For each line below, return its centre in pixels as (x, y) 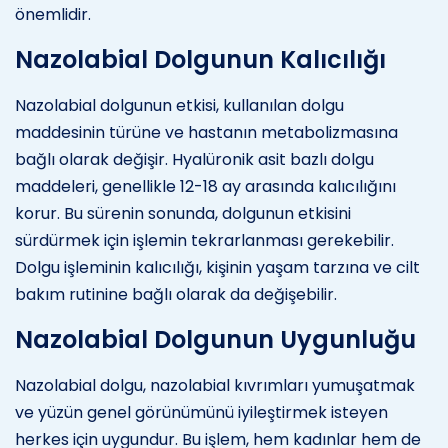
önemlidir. (53, 14)
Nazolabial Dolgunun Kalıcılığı (200, 59)
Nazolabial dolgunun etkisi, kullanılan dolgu (179, 105)
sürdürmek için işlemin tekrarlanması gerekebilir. (204, 240)
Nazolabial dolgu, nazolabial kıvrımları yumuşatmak (215, 385)
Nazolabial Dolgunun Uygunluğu (215, 339)
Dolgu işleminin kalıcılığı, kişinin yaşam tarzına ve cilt (217, 267)
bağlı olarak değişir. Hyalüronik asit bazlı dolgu (194, 159)
